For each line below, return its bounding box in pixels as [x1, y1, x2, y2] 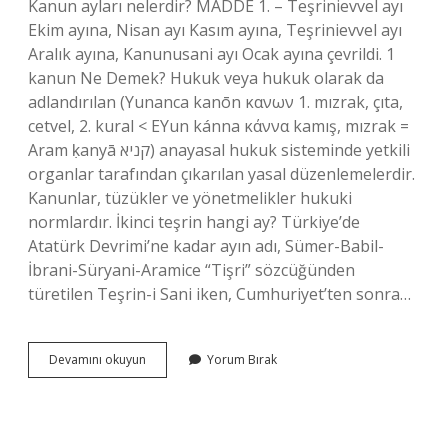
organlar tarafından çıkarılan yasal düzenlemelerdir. [28, 163, 415, 185]
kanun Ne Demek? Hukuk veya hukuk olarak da [28, 67, 384, 89]
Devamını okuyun [49, 351, 146, 368]
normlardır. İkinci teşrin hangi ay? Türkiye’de [28, 211, 360, 233]
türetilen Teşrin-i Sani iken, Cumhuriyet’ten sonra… [28, 283, 411, 305]
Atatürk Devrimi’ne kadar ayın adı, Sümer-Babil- [28, 235, 384, 257]
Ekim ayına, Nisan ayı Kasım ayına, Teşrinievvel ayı [28, 19, 402, 41]
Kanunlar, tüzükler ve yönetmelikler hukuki [28, 187, 352, 209]
